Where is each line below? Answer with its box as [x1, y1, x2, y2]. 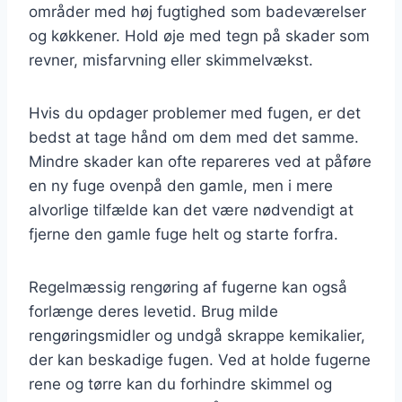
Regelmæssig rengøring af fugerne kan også [29, 277, 347, 296]
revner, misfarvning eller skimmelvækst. [29, 50, 313, 69]
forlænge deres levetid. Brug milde [29, 301, 278, 320]
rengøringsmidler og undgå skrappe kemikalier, [29, 326, 365, 345]
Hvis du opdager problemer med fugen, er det [29, 103, 361, 122]
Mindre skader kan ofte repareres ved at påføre [29, 152, 371, 170]
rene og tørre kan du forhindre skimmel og [29, 374, 332, 393]
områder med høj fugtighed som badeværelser [29, 2, 366, 21]
